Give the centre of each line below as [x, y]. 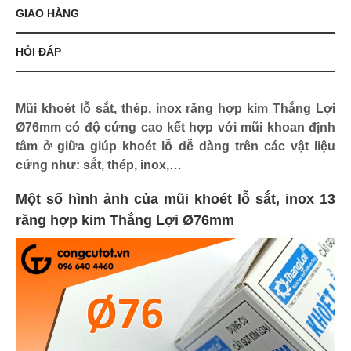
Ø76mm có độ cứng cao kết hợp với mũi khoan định [175, 128]
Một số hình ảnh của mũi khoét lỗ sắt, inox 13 [175, 199]
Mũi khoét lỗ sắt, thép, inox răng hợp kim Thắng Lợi [175, 109]
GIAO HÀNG [47, 14]
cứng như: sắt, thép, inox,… [99, 165]
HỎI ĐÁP [38, 52]
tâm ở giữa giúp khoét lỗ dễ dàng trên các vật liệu [175, 147]
